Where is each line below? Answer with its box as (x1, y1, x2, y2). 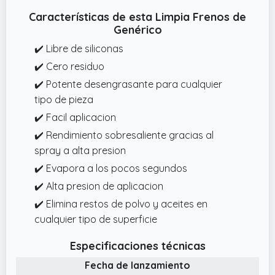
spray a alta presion (34, 144, 126, 157)
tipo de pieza (34, 93, 93, 106)
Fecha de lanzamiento (85, 258, 190, 271)
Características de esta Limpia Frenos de (29, 9, 246, 24)
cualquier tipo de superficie (34, 212, 157, 225)
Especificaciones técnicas (69, 238, 206, 253)
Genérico (113, 22, 162, 37)
